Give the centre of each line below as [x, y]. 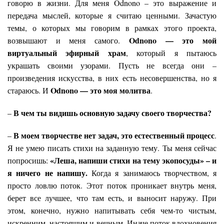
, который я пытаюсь [171, 53]
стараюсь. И [29, 90]
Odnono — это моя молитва [100, 90]
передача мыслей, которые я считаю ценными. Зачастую [112, 15]
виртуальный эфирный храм [67, 53]
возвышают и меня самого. [68, 40]
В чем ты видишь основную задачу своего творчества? [112, 113]
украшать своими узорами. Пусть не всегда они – [112, 65]
